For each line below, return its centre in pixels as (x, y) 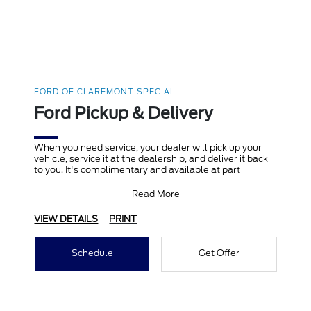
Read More (155, 194)
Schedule (92, 253)
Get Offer (219, 253)
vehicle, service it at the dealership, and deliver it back (151, 159)
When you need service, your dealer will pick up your (148, 148)
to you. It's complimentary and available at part (137, 170)
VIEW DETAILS (66, 219)
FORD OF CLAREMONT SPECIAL (105, 92)
